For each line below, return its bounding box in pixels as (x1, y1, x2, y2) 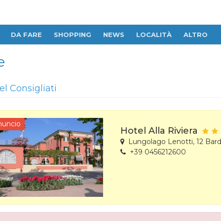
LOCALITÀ (136, 31, 172, 38)
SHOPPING (54, 31, 91, 38)
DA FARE (11, 31, 42, 38)
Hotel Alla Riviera (120, 125, 198, 136)
